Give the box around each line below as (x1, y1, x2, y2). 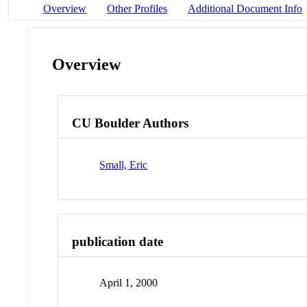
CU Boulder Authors (72, 116, 189, 131)
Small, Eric (99, 158, 148, 171)
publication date (72, 234, 164, 249)
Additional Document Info (188, 2, 302, 14)
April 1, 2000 (99, 277, 158, 289)
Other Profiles (107, 2, 167, 14)
